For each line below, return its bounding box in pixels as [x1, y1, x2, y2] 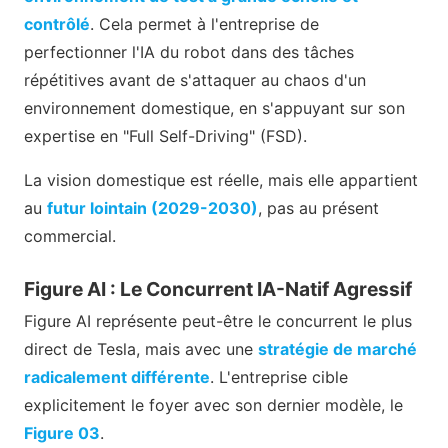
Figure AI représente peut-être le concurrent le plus [24, 311, 412, 332]
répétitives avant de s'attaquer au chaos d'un [24, 70, 366, 91]
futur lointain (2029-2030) [47, 198, 258, 219]
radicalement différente [24, 367, 210, 388]
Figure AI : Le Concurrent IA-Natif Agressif [24, 277, 412, 302]
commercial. [24, 226, 116, 247]
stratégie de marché [258, 339, 417, 360]
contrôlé [24, 14, 90, 35]
